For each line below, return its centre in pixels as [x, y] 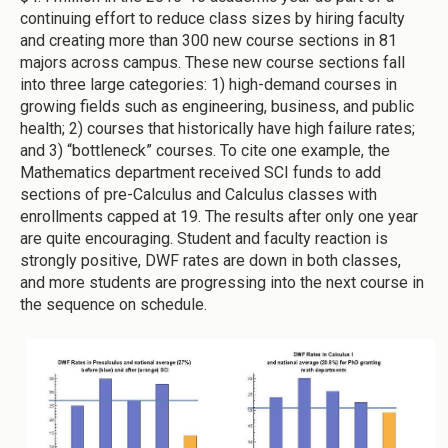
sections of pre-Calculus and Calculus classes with [198, 194]
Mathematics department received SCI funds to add [200, 172]
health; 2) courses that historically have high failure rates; [217, 128]
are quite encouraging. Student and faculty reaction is [204, 238]
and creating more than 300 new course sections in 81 [208, 40]
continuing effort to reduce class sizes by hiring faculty [212, 18]
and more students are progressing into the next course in [222, 282]
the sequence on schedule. [113, 304]
